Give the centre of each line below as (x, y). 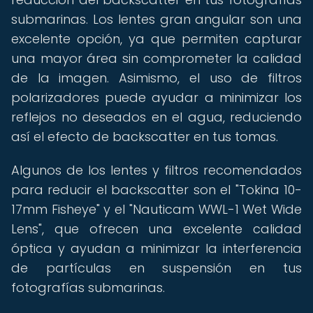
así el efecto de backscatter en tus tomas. (145, 137)
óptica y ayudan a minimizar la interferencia (156, 248)
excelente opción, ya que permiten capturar (156, 39)
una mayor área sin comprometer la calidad (156, 58)
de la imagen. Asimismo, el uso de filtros (156, 78)
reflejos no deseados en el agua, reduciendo (156, 117)
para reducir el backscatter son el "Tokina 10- (156, 190)
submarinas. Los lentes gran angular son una (156, 19)
